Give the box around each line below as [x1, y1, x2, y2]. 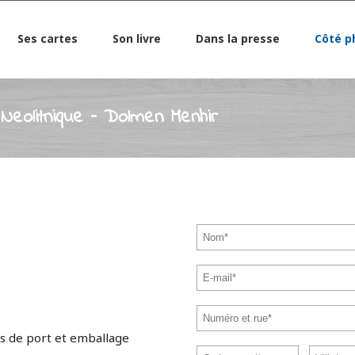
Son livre [112, 31, 161, 46]
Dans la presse [195, 31, 280, 46]
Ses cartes [17, 31, 78, 46]
